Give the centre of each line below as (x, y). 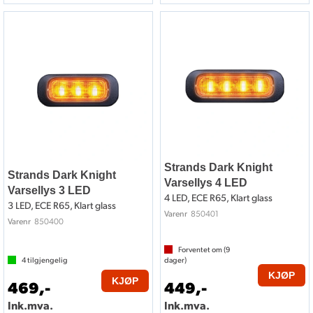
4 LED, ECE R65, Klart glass (218, 198)
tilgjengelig (47, 260)
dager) (175, 260)
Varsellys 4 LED (206, 183)
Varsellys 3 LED (49, 191)
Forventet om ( (202, 250)
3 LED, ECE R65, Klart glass (62, 205)
